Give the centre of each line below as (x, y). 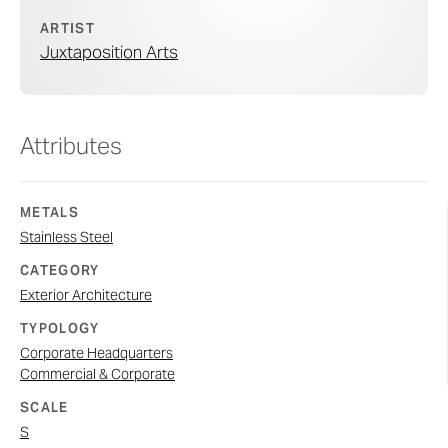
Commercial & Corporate (97, 374)
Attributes (71, 146)
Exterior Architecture (86, 295)
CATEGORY (60, 271)
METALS (49, 213)
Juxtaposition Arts (109, 53)
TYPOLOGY (60, 329)
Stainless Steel (66, 237)
